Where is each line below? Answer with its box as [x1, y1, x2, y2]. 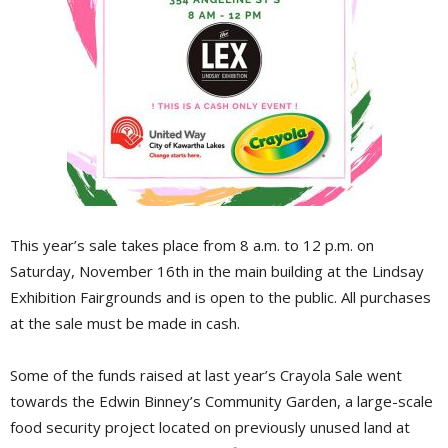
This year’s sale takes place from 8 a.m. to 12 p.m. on [10, 235, 374, 256]
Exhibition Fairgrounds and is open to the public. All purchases [10, 287, 431, 308]
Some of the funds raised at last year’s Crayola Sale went [10, 365, 402, 386]
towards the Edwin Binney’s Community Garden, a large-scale [10, 391, 433, 412]
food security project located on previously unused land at [10, 417, 410, 438]
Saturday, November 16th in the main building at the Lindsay [10, 261, 424, 282]
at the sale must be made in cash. [10, 313, 240, 334]
